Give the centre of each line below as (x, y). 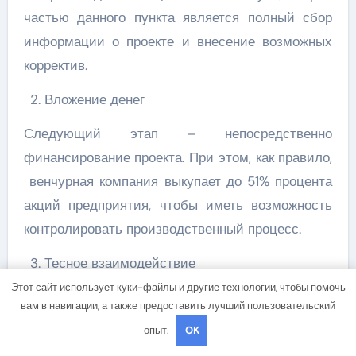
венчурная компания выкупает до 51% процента (178, 182)
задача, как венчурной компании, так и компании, (178, 321)
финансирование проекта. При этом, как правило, (178, 158)
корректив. (55, 66)
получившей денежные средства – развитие (178, 345)
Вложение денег (94, 100)
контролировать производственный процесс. (162, 229)
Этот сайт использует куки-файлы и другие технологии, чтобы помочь (178, 287)
